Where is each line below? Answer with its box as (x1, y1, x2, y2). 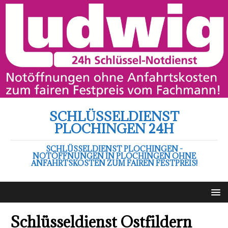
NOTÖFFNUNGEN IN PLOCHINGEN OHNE (32, 151, 196, 161)
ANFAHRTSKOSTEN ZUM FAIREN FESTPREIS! (31, 158, 197, 168)
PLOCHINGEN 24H (54, 120, 174, 137)
